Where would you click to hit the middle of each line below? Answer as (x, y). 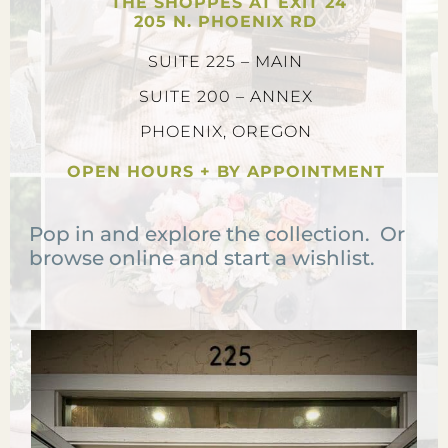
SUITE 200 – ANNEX (225, 96)
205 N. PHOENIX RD (226, 21)
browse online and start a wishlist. (202, 258)
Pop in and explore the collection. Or (217, 234)
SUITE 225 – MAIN (226, 61)
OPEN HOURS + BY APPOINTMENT (225, 172)
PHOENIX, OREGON (225, 131)
